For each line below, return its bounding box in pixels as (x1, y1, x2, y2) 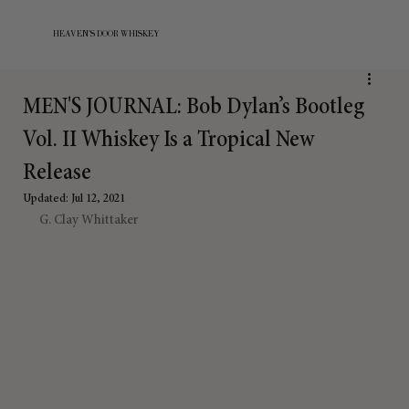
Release (23, 161, 91, 185)
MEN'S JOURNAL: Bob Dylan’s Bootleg (23, 95, 364, 120)
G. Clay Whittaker (39, 212, 138, 227)
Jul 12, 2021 (71, 192, 125, 205)
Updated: (23, 192, 71, 205)
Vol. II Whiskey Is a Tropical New (23, 128, 315, 152)
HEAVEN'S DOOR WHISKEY (52, 30, 160, 39)
